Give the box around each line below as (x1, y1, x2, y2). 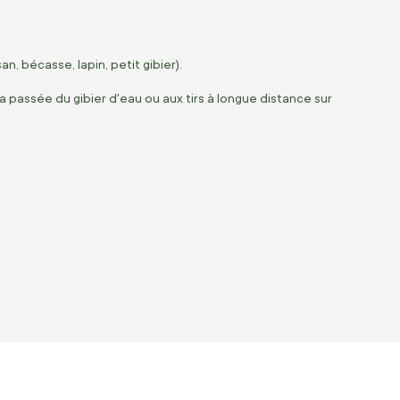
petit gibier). (108, 56, 182, 71)
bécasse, (19, 56, 75, 71)
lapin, (75, 56, 108, 71)
